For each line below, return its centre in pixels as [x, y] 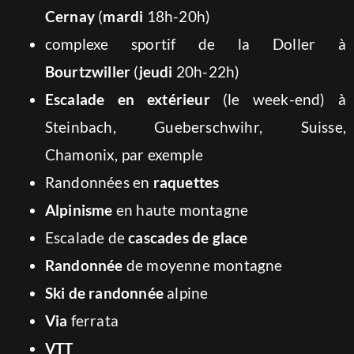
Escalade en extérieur [127, 99]
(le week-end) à [278, 99]
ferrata [93, 320]
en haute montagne [181, 210]
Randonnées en [99, 182]
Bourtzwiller [88, 72]
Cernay [70, 16]
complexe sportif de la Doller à [195, 44]
